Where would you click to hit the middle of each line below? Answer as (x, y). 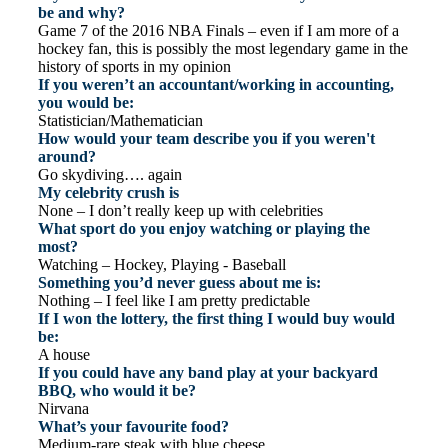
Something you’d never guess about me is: (179, 283)
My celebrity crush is (108, 193)
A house (64, 355)
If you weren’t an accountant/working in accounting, (216, 85)
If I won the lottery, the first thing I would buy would (216, 319)
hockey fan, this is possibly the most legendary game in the (223, 49)
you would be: (86, 103)
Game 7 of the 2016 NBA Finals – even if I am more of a (218, 31)
